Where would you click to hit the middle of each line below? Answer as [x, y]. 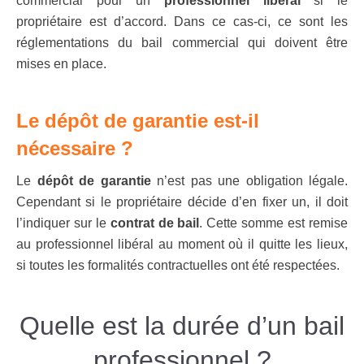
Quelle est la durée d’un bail [182, 326]
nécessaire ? [75, 148]
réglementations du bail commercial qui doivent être [182, 43]
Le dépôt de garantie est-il [138, 121]
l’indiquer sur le [61, 223]
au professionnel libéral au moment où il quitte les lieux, [182, 244]
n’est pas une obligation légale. [249, 181]
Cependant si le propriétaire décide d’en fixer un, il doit [182, 202]
